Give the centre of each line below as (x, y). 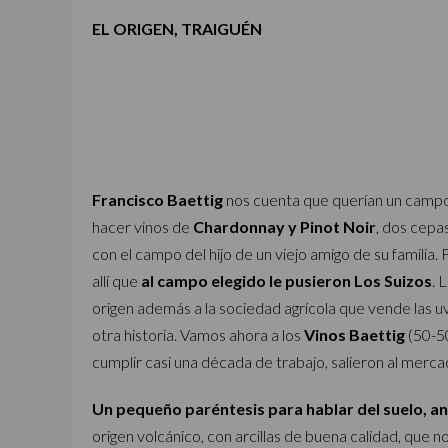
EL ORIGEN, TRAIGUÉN (177, 28)
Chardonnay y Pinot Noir (284, 226)
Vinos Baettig (354, 334)
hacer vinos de (142, 226)
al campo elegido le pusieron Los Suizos (286, 280)
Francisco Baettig (157, 199)
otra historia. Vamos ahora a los (198, 334)
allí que (116, 280)
